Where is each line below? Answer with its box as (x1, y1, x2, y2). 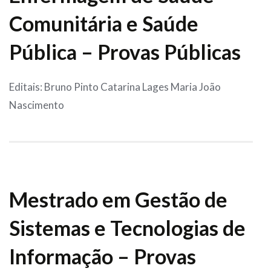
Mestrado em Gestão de (9, 187, 227, 212)
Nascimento (9, 99, 64, 112)
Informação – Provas (9, 244, 196, 269)
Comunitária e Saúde (9, 11, 198, 36)
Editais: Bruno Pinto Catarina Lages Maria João (9, 80, 221, 94)
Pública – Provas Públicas (9, 39, 241, 65)
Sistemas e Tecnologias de (9, 215, 246, 241)
